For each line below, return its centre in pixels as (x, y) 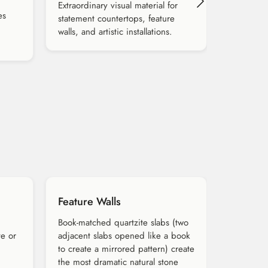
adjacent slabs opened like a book (124, 236)
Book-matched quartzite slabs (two (123, 223)
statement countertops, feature (116, 19)
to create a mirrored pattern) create (126, 249)
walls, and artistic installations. (115, 32)
